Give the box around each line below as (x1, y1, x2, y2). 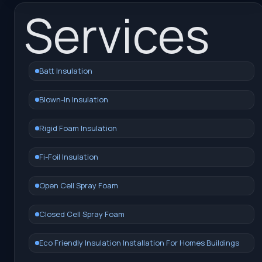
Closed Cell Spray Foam (39, 208, 125, 219)
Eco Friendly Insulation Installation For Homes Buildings (39, 237, 239, 248)
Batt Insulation (39, 65, 92, 76)
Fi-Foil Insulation (39, 151, 98, 162)
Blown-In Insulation (39, 94, 108, 105)
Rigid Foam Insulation (39, 122, 117, 133)
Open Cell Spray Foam (39, 180, 118, 191)
